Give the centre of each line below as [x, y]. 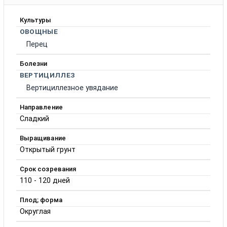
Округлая [35, 211]
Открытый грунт [47, 149]
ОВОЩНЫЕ [39, 31]
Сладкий [34, 119]
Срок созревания [48, 169]
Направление [41, 107]
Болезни [33, 63]
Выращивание [43, 138]
